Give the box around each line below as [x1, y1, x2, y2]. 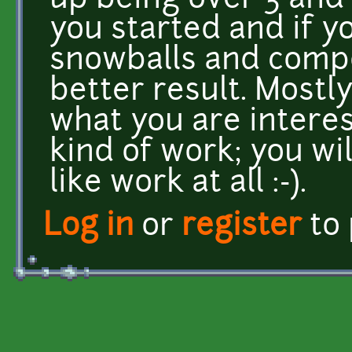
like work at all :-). [49, 168, 306, 200]
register [181, 211, 302, 243]
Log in [43, 211, 134, 243]
